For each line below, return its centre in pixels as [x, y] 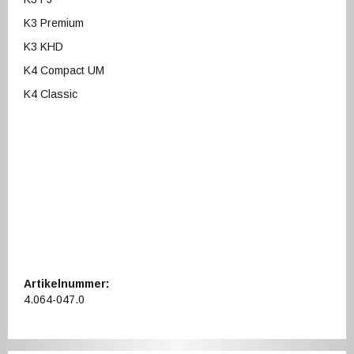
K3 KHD [43, 47]
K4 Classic [51, 94]
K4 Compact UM [64, 71]
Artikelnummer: [66, 284]
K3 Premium [54, 23]
